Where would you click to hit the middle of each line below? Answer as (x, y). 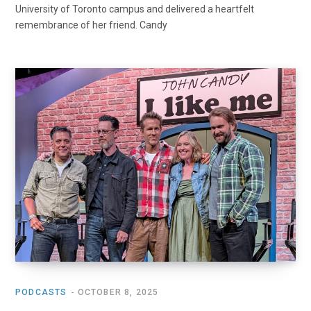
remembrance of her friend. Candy (91, 25)
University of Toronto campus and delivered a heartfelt (135, 9)
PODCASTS (41, 293)
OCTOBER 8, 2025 (118, 293)
